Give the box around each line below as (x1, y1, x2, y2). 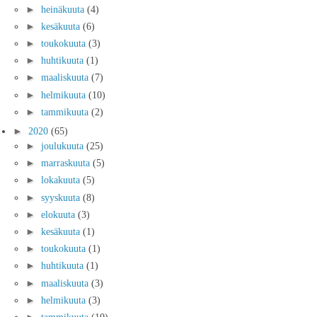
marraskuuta (41, 157, 93, 169)
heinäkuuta (41, 3, 87, 15)
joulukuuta (41, 140, 86, 152)
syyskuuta (41, 191, 83, 203)
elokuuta (41, 208, 78, 220)
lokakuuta (41, 174, 83, 186)
